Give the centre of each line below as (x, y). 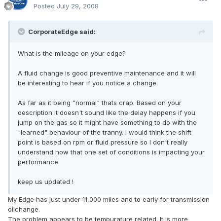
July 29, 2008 (78, 6)
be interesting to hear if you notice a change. (88, 83)
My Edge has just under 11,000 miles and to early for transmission (109, 200)
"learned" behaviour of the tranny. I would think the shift (105, 132)
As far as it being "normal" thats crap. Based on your (100, 103)
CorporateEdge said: (62, 32)
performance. (39, 162)
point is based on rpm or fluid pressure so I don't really (103, 142)
